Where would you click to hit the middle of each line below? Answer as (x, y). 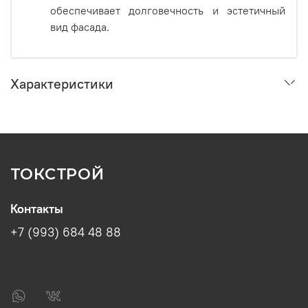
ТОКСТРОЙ (57, 173)
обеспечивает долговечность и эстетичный (168, 10)
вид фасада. (80, 26)
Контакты (37, 209)
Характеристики (62, 83)
